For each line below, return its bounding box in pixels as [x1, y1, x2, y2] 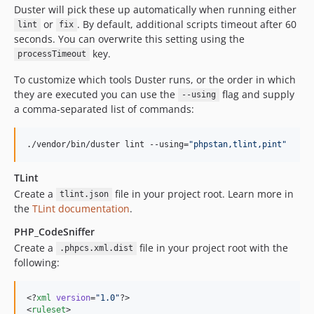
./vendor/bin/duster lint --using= [27, 139, 189, 149]
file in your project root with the [136, 240, 288, 254]
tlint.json [59, 189, 109, 200]
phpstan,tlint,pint [193, 139, 282, 149]
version [51, 292, 90, 303]
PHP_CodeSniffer [14, 224, 95, 238]
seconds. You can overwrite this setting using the [14, 32, 245, 46]
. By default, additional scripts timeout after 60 [77, 17, 296, 31]
